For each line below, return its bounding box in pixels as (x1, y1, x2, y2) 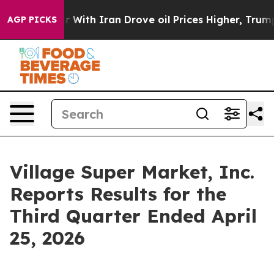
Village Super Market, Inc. (10, 160, 254, 183)
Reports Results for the (10, 182, 226, 206)
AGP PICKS (7, 14, 57, 25)
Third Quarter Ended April (10, 204, 257, 228)
